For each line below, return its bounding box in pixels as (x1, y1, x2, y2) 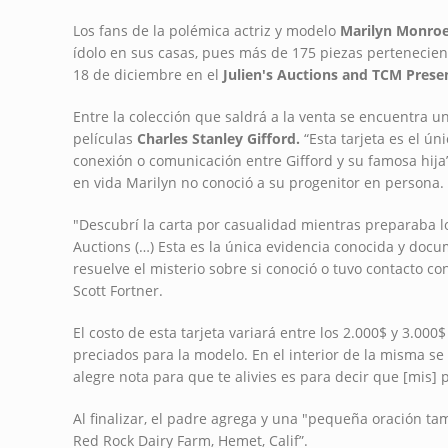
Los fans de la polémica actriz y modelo (72, 21, 340, 41)
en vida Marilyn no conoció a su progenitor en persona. (72, 173, 444, 193)
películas (72, 129, 137, 149)
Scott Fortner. (72, 281, 163, 301)
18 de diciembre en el (72, 65, 223, 85)
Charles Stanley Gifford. (136, 129, 304, 149)
